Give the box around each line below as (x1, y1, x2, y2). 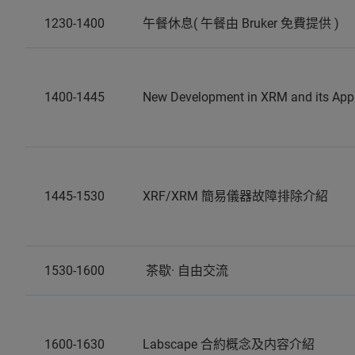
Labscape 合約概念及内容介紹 (143, 337, 315, 352)
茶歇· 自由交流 (143, 263, 228, 278)
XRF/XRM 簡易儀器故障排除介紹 (143, 189, 328, 204)
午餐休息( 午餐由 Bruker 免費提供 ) (143, 16, 339, 31)
